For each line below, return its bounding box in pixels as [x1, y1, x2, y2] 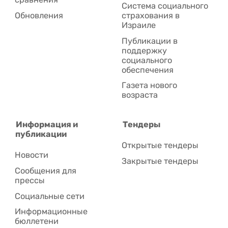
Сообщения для [15, 165, 77, 176]
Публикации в [122, 36, 178, 46]
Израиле [122, 20, 156, 30]
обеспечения [122, 65, 174, 75]
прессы [15, 175, 45, 185]
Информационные [15, 207, 88, 217]
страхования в [122, 10, 180, 20]
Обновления [15, 10, 64, 20]
